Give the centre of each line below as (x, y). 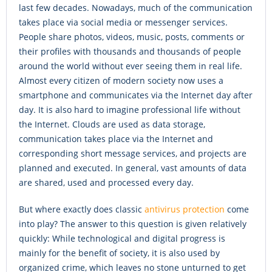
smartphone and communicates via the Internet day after (136, 95)
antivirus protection (185, 209)
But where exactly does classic (82, 209)
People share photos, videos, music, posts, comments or (132, 37)
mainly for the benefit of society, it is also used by (119, 253)
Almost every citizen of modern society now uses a (121, 81)
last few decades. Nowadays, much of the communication (136, 8)
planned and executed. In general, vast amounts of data (133, 168)
